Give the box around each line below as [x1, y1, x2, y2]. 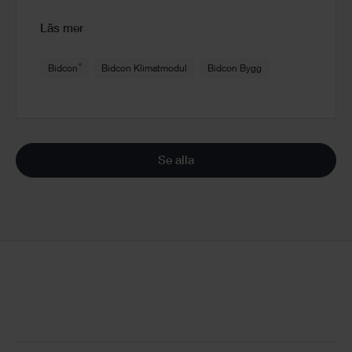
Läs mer [40, 23, 83, 35]
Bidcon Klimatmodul [101, 64, 187, 74]
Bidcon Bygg [207, 64, 262, 74]
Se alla [158, 155, 194, 167]
